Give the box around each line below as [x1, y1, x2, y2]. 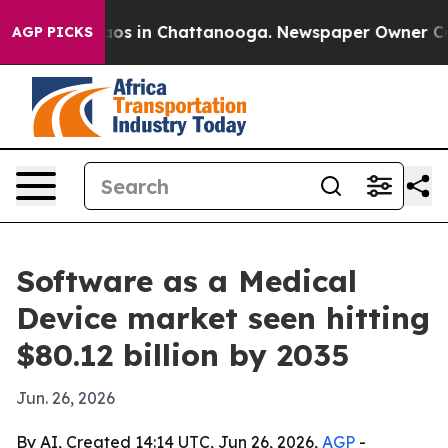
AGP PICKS [12, 23, 93, 41]
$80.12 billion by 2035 [16, 336, 349, 374]
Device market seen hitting [16, 299, 430, 337]
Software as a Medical [16, 262, 357, 300]
